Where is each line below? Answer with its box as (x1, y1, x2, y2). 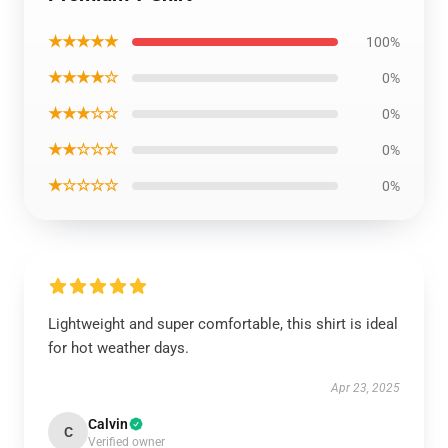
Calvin (88, 416, 128, 432)
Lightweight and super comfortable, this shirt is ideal (48, 315, 398, 333)
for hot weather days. (48, 339, 189, 357)
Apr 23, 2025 (331, 381, 400, 395)
